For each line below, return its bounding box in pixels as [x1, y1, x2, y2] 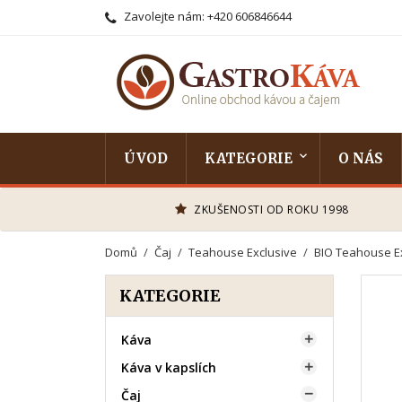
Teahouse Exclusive [188, 244, 298, 260]
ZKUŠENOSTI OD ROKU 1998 [194, 202, 349, 217]
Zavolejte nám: [121, 8, 207, 24]
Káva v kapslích [121, 359, 216, 376]
